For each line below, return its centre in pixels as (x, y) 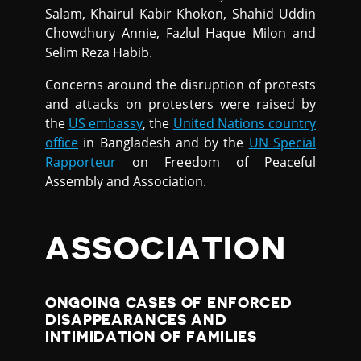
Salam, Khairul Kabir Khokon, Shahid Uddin (180, 13)
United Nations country (245, 123)
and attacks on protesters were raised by (180, 104)
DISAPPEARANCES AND (136, 320)
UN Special (282, 142)
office (62, 142)
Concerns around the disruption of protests (180, 84)
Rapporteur (81, 162)
